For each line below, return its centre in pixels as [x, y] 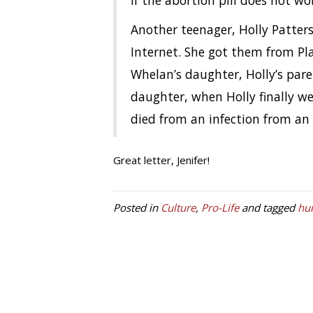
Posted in [137, 208]
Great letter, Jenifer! [161, 160]
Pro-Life [220, 208]
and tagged [268, 208]
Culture [178, 208]
